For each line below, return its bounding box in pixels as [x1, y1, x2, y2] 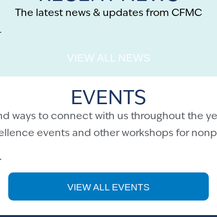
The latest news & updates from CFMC [15, 8, 202, 18]
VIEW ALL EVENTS [67, 182, 150, 192]
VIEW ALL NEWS [66, 52, 151, 64]
